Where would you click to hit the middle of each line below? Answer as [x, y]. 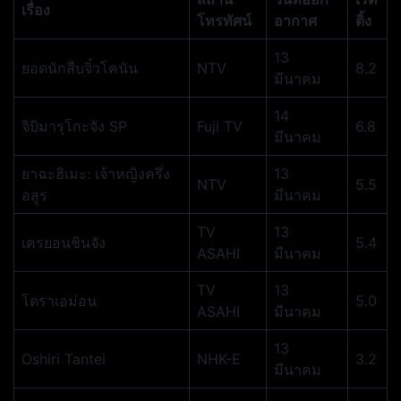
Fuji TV [220, 126]
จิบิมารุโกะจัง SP [74, 126]
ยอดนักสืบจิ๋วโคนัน [80, 68]
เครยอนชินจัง [64, 243]
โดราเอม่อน [59, 301]
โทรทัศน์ [224, 21]
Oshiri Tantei [64, 359]
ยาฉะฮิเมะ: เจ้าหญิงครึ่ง [96, 174]
